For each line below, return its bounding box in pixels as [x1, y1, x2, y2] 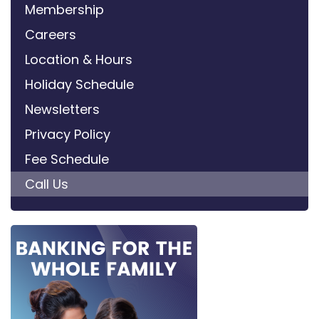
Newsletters [25, 100, 100, 118]
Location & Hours [25, 50, 132, 68]
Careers [25, 25, 76, 43]
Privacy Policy [25, 125, 110, 143]
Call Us [25, 174, 68, 193]
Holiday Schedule [25, 75, 134, 93]
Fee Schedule [25, 150, 109, 168]
